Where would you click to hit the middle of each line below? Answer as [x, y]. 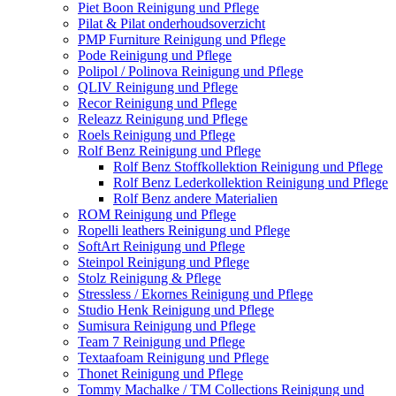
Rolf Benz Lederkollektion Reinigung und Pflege [251, 182]
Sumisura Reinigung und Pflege [167, 325]
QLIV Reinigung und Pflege [158, 87]
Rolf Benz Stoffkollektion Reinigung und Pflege [248, 166]
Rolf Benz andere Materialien [195, 198]
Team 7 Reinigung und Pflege [161, 341]
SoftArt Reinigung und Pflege [161, 246]
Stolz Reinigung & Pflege [149, 278]
